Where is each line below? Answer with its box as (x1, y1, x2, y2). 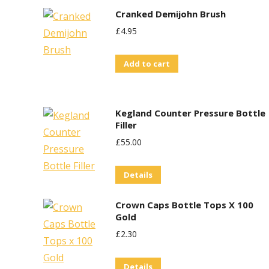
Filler (115, 119, 137, 131)
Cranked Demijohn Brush (115, 8, 226, 20)
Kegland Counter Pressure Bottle (115, 107, 265, 119)
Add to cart (124, 58, 170, 69)
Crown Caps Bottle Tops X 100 (115, 199, 253, 211)
